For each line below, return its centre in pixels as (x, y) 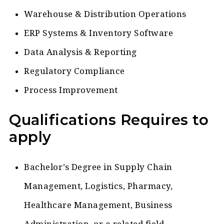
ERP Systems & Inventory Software (99, 33)
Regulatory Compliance (74, 71)
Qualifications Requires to (109, 120)
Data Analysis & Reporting (80, 52)
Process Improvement (71, 90)
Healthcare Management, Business (98, 205)
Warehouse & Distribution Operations (105, 14)
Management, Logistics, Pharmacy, (98, 186)
